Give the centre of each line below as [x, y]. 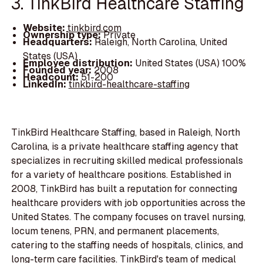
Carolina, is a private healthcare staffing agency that [125, 147]
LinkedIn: [45, 84]
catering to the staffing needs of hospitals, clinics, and [127, 245]
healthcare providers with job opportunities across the [129, 203]
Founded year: [58, 70]
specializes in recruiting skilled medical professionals [127, 161]
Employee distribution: [79, 63]
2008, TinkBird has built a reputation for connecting [124, 189]
